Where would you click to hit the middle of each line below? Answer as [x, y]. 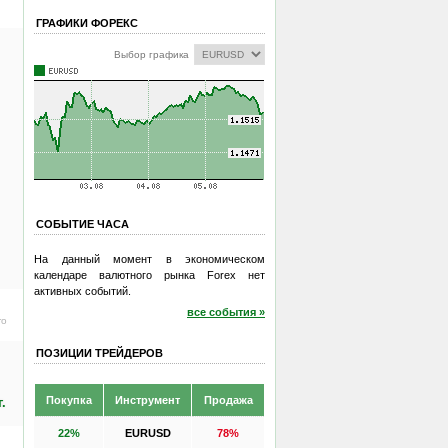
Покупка [69, 399]
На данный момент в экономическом [149, 258]
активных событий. [82, 290]
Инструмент [147, 399]
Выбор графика [151, 54]
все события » [226, 312]
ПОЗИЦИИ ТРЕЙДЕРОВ [99, 352]
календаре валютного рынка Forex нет [149, 274]
